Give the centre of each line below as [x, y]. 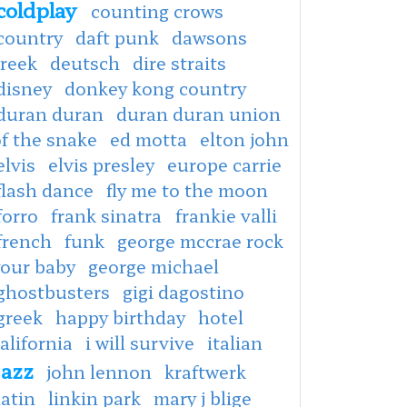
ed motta [149, 139]
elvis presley [101, 164]
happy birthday [120, 317]
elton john [244, 139]
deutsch [85, 62]
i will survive [140, 342]
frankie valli [226, 215]
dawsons [209, 37]
